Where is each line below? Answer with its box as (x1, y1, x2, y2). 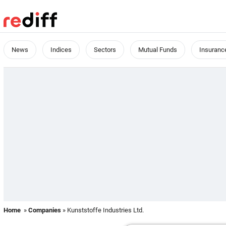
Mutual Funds (138, 46, 177, 53)
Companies (28, 206, 61, 214)
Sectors (94, 46, 116, 53)
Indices (50, 46, 72, 53)
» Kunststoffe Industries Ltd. (61, 206, 144, 214)
